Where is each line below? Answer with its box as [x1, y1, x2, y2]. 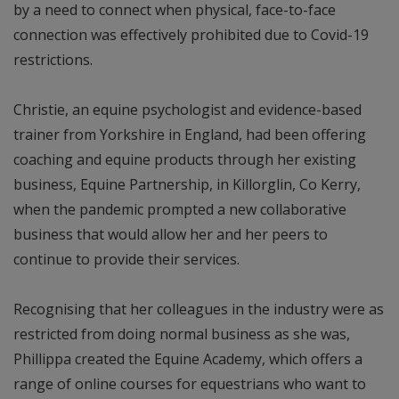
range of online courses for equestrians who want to [13, 373, 366, 394]
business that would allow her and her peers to [13, 224, 328, 244]
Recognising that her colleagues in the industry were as [13, 298, 384, 319]
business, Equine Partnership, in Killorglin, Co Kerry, [13, 174, 361, 194]
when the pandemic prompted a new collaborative [13, 199, 346, 219]
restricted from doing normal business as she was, [13, 323, 350, 344]
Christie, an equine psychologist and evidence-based [13, 99, 362, 119]
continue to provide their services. [13, 248, 240, 269]
